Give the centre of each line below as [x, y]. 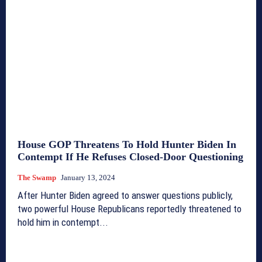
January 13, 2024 [88, 177]
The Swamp [37, 177]
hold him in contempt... [63, 222]
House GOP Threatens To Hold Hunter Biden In [127, 144]
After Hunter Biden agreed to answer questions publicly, [125, 195]
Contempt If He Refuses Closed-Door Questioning [130, 156]
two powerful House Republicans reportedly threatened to [130, 208]
